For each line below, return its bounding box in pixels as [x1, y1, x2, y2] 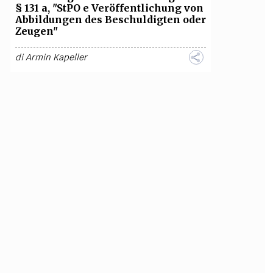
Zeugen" [15, 25, 58, 37]
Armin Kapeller [25, 52, 87, 63]
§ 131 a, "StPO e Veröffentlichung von [15, 2, 204, 14]
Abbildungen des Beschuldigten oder [15, 13, 206, 26]
